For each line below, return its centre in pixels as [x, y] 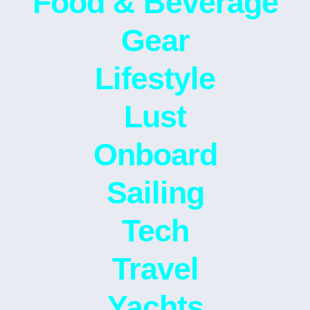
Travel [155, 269]
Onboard [155, 155]
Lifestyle [155, 79]
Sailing [155, 193]
